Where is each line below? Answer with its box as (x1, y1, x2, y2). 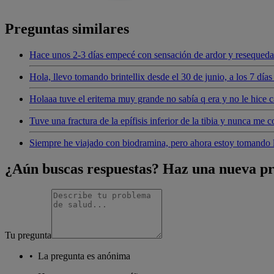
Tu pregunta (5, 230, 51, 241)
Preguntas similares (5, 20, 129, 37)
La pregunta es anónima (38, 251, 130, 262)
